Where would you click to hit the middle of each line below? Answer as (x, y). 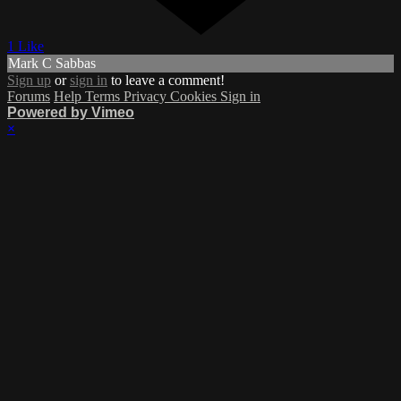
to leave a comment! (166, 81)
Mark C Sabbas (52, 64)
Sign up (29, 81)
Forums (29, 97)
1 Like (26, 47)
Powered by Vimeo (71, 113)
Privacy (147, 97)
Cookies (195, 97)
